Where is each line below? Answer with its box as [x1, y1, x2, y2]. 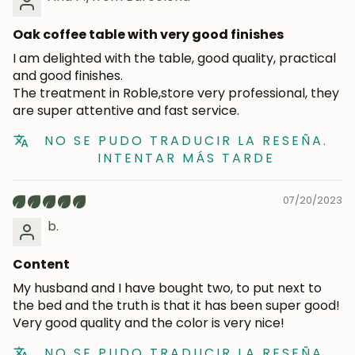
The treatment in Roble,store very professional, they [13, 84, 339, 103]
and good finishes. [13, 67, 123, 86]
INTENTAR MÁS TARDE [97, 149, 275, 168]
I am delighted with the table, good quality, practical [13, 49, 336, 68]
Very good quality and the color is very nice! [13, 314, 284, 333]
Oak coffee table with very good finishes [13, 25, 284, 44]
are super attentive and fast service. [13, 101, 239, 120]
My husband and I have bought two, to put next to [13, 279, 322, 298]
